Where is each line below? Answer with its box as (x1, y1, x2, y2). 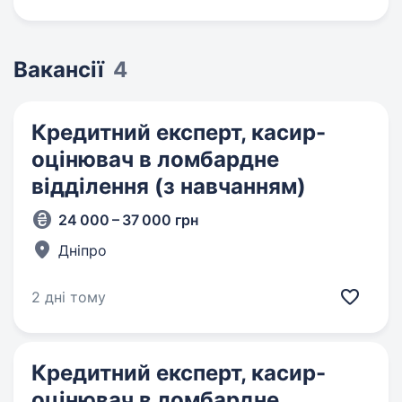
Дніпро (58, 241, 107, 259)
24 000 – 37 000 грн (58, 211, 198, 229)
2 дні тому (31, 288, 106, 306)
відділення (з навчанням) (31, 173, 306, 199)
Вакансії (13, 57, 104, 83)
